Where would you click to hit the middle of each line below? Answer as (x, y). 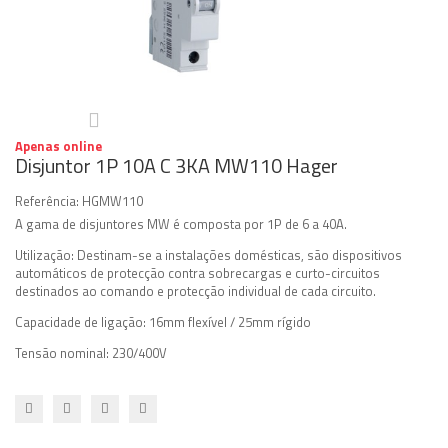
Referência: (47, 201)
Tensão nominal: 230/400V (91, 353)
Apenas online (58, 146)
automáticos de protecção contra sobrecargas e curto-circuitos (197, 273)
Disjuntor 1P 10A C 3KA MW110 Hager (176, 165)
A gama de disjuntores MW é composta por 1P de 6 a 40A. (181, 224)
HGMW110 (112, 201)
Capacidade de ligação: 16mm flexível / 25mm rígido (163, 322)
